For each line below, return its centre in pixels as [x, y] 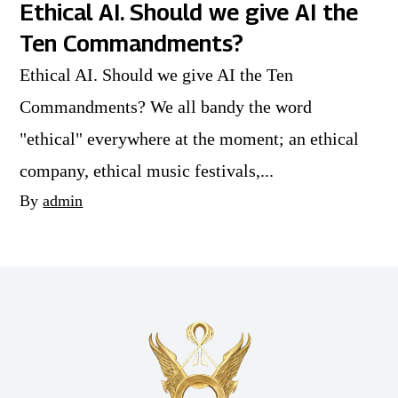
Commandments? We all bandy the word [166, 107]
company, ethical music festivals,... [147, 171]
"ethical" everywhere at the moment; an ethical [190, 139]
